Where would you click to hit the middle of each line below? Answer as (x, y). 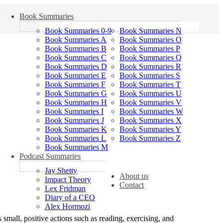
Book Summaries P (150, 49)
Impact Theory (68, 179)
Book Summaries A (76, 40)
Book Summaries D (76, 66)
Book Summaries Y (150, 129)
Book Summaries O (151, 40)
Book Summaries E (75, 75)
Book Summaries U (151, 93)
